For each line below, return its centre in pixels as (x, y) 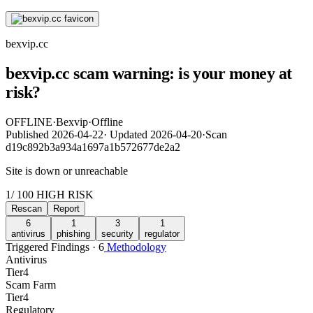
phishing (73, 233)
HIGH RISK (64, 194)
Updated (129, 134)
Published (29, 134)
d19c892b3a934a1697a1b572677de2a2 (93, 147)
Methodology (135, 247)
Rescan (27, 208)
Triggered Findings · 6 (55, 247)
